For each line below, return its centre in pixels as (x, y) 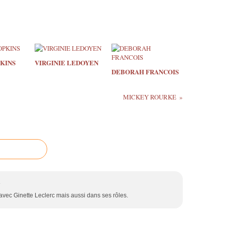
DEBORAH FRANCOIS (145, 71)
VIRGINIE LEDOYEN (67, 62)
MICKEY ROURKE (149, 97)
